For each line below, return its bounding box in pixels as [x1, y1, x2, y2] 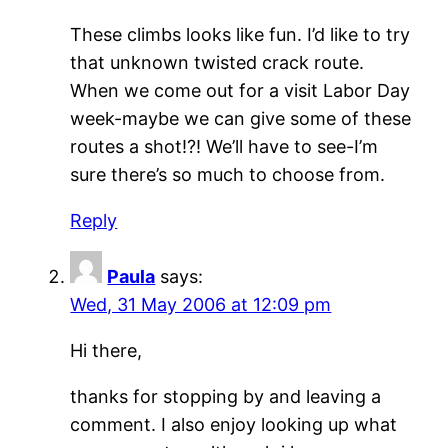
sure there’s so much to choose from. [70, 163, 386, 185]
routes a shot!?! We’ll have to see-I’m [70, 135, 379, 157]
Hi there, [70, 339, 143, 361]
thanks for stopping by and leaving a [70, 385, 382, 407]
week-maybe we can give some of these [70, 107, 412, 129]
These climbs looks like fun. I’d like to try [70, 23, 411, 45]
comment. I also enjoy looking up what [70, 413, 398, 435]
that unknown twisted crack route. [70, 51, 365, 73]
